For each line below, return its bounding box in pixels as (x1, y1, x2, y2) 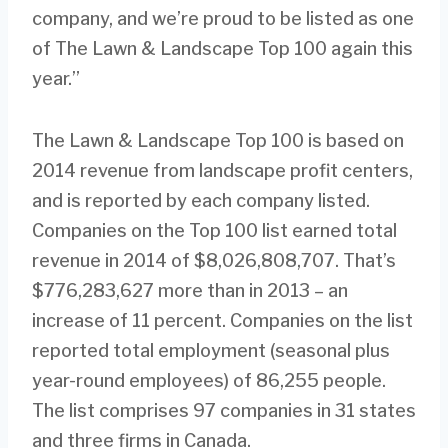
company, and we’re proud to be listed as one (32, 8, 414, 30)
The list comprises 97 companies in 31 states (32, 400, 416, 422)
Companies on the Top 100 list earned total (32, 220, 397, 242)
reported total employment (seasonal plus (32, 340, 390, 362)
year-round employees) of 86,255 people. (32, 370, 386, 392)
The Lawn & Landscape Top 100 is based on (32, 130, 404, 152)
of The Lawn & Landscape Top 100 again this (32, 38, 413, 60)
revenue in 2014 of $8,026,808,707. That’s (32, 250, 396, 272)
